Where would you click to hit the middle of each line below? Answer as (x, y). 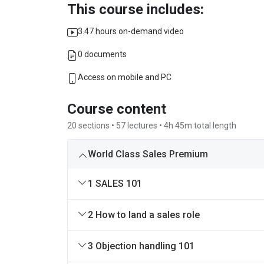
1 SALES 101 (115, 184)
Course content (117, 109)
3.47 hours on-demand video (131, 31)
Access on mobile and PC (125, 77)
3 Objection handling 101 (141, 246)
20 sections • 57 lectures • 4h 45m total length (152, 126)
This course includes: (136, 9)
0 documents (102, 54)
